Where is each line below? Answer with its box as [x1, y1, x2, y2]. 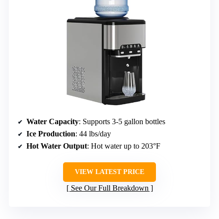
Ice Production [26, 129, 75, 138]
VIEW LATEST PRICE [75, 168, 144, 175]
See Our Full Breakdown [70, 183, 149, 192]
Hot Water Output [26, 141, 87, 150]
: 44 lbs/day [75, 129, 111, 138]
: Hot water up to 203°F [87, 141, 160, 150]
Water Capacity [26, 117, 79, 126]
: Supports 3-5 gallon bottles [79, 117, 165, 126]
